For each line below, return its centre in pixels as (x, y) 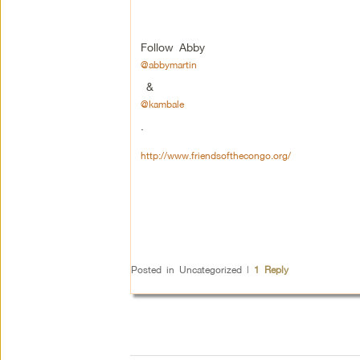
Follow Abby (175, 47)
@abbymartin (168, 64)
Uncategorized (210, 269)
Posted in (152, 269)
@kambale (162, 104)
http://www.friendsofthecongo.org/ (215, 155)
